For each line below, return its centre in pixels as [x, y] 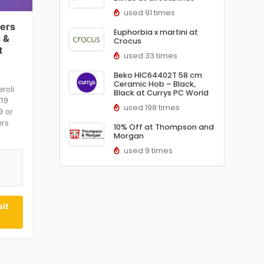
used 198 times [151, 108]
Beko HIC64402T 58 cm [158, 75]
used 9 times [147, 151]
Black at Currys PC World [161, 93]
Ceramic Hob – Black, [155, 84]
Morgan [129, 136]
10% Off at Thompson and [164, 127]
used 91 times [148, 13]
